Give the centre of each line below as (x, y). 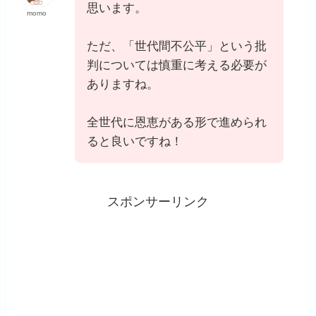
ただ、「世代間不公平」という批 (177, 46)
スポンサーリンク (158, 202)
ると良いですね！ (135, 141)
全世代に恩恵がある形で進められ (177, 122)
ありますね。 (123, 84)
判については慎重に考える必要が (177, 65)
